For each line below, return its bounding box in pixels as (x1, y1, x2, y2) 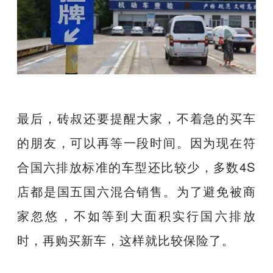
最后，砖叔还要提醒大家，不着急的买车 (17, 109, 256, 127)
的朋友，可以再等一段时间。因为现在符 (17, 133, 256, 152)
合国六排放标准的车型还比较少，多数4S (17, 158, 256, 176)
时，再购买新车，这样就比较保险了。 (17, 231, 235, 249)
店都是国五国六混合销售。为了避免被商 (17, 182, 256, 200)
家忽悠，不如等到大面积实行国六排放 (17, 207, 256, 225)
